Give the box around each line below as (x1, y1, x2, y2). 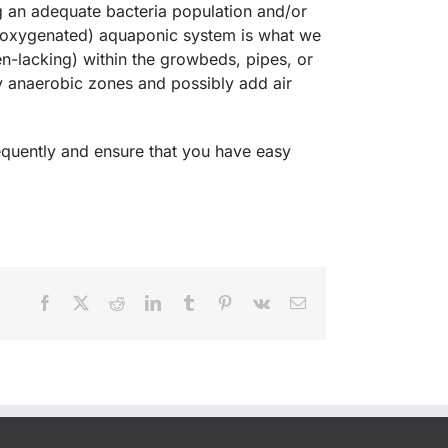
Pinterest (232, 294, 286, 311)
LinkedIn (160, 294, 218, 311)
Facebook (52, 294, 114, 311)
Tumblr (196, 294, 242, 311)
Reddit (124, 294, 166, 311)
